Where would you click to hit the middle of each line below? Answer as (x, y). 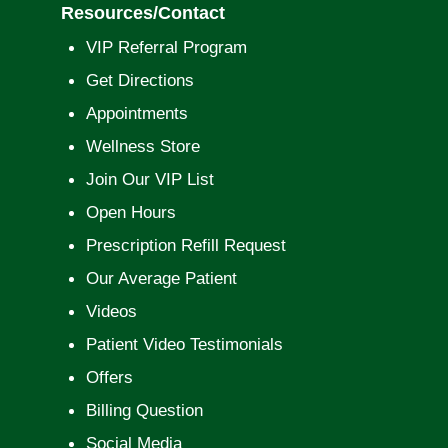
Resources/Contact (142, 12)
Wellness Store (142, 146)
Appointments (136, 113)
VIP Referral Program (166, 47)
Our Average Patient (161, 278)
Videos (111, 311)
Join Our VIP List (149, 179)
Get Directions (139, 80)
